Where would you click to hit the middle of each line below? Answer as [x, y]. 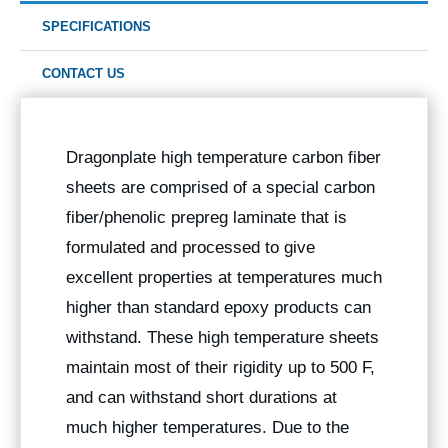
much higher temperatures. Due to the [207, 428]
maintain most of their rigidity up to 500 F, [220, 368]
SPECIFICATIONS [96, 27]
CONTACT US [83, 74]
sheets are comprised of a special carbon [220, 188]
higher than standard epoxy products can [218, 308]
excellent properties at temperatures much [224, 278]
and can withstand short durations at [201, 398]
